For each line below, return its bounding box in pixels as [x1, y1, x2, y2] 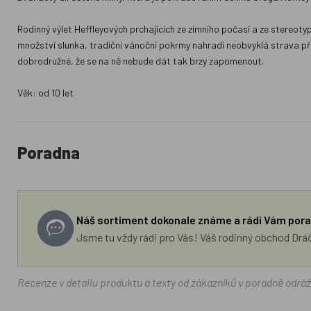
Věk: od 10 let [17, 87, 74, 99]
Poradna [17, 142, 81, 162]
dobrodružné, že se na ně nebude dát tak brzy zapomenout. [17, 55, 264, 67]
